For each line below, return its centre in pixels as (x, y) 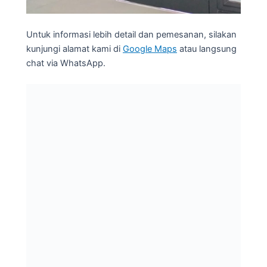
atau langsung (207, 49)
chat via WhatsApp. (66, 63)
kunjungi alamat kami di (74, 49)
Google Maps (150, 49)
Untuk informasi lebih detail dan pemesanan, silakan (131, 35)
